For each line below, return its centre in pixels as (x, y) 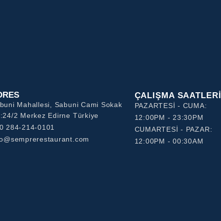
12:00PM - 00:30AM (169, 141)
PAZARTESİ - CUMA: (171, 106)
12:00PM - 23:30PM (169, 118)
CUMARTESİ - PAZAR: (173, 129)
